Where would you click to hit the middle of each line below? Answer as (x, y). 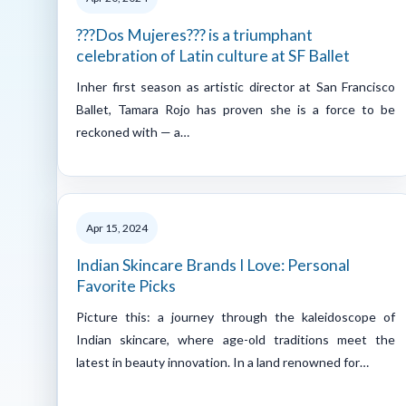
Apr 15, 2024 (117, 227)
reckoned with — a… (133, 131)
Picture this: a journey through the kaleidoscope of (236, 316)
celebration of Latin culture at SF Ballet (213, 55)
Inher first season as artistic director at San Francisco (236, 86)
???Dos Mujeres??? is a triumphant (194, 34)
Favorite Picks (126, 285)
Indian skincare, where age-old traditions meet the (236, 339)
